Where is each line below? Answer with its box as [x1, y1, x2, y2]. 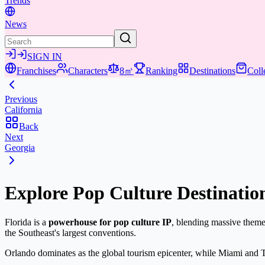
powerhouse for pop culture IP [49, 216, 172, 227]
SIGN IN [27, 51, 62, 62]
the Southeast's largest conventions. [5, 227, 136, 238]
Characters [68, 66, 108, 76]
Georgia [5, 143, 35, 153]
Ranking [146, 66, 177, 76]
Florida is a [5, 216, 49, 227]
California [5, 105, 42, 115]
